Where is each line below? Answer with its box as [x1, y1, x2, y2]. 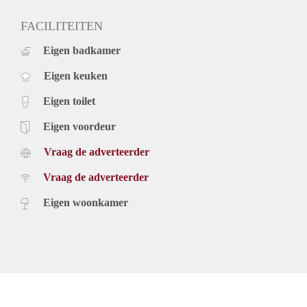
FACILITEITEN [21, 19, 103, 33]
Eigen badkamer [43, 44, 121, 56]
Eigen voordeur [43, 120, 116, 132]
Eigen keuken [44, 69, 108, 82]
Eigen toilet [43, 95, 95, 107]
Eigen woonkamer [43, 196, 128, 208]
